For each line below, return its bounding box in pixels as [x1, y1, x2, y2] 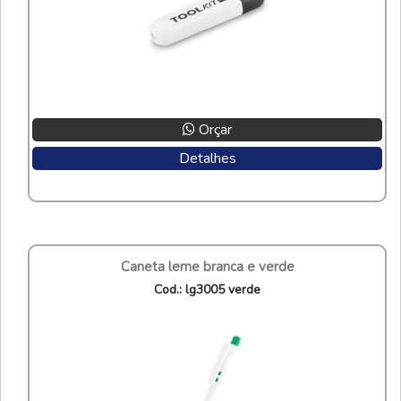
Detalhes [178, 148, 236, 168]
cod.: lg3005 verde [162, 280, 260, 298]
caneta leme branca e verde [129, 257, 294, 276]
